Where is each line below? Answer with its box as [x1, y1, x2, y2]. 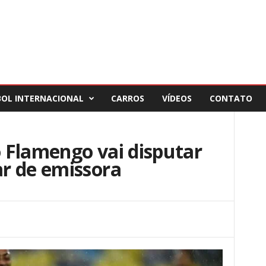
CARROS [110, 93, 144, 104]
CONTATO [209, 93, 252, 104]
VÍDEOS [161, 93, 192, 104]
